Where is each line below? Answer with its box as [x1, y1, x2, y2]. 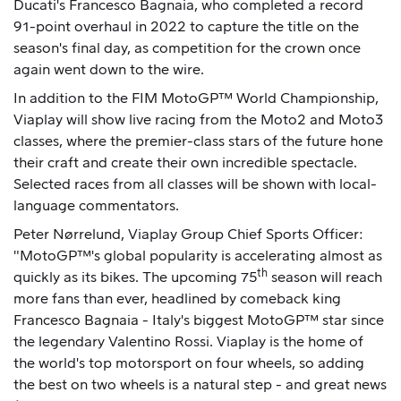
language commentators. [13, 199, 179, 213]
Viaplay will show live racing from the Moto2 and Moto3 [13, 113, 383, 127]
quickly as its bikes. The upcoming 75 [13, 270, 257, 285]
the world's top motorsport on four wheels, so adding [13, 356, 364, 371]
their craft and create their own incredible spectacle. [13, 156, 357, 170]
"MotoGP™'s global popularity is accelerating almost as [13, 249, 382, 263]
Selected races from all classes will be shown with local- [13, 177, 377, 192]
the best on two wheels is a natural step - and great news [13, 378, 387, 392]
